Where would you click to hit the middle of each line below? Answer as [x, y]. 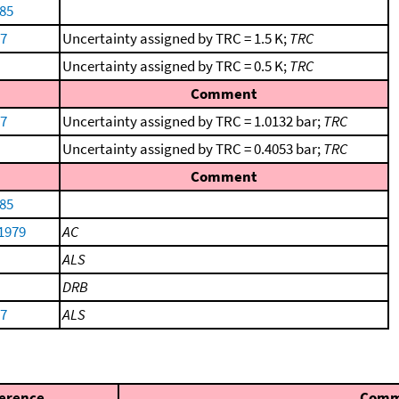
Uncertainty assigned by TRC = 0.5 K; [176, 66]
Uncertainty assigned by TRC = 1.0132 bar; [193, 121]
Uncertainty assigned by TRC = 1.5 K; [176, 38]
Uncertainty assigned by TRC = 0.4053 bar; [193, 149]
